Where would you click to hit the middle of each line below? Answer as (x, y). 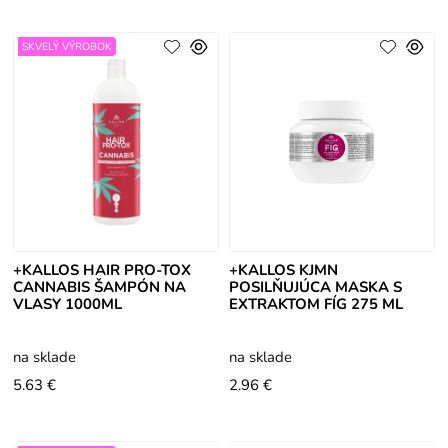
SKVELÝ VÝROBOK (67, 47)
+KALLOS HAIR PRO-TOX (102, 270)
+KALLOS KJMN (283, 270)
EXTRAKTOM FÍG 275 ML (315, 304)
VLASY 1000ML (68, 304)
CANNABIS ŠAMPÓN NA (100, 287)
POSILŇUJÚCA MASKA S (315, 287)
